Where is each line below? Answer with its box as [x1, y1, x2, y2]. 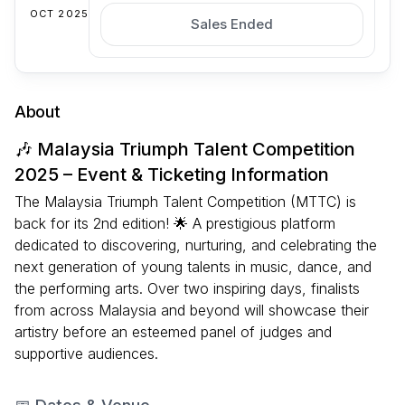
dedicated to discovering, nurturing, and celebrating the [14, 236, 377, 255]
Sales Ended [190, 15, 273, 33]
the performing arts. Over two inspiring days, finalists [14, 279, 360, 298]
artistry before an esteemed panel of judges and [14, 323, 332, 342]
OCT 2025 [30, 7, 89, 21]
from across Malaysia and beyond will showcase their [14, 301, 369, 320]
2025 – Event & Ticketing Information [14, 164, 329, 186]
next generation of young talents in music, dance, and [14, 258, 372, 277]
